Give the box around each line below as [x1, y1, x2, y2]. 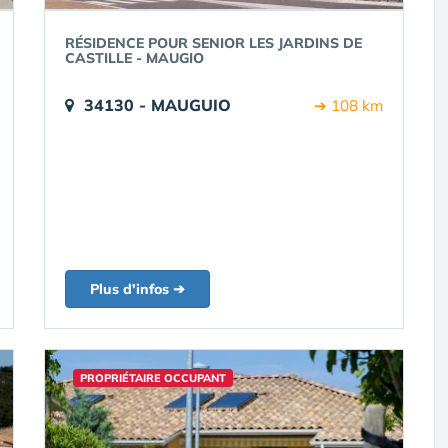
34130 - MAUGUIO [84, 95, 231, 115]
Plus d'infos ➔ [90, 280, 185, 298]
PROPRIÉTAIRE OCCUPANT [80, 371, 226, 385]
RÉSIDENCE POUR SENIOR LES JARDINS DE [65, 34, 362, 52]
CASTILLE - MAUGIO [65, 49, 204, 67]
